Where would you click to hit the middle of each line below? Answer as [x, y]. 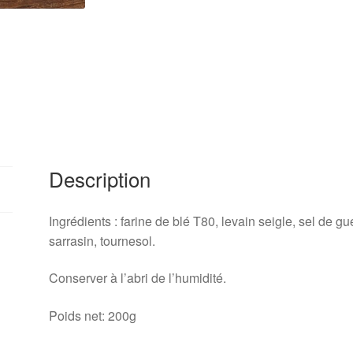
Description [100, 178]
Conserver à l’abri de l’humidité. [139, 278]
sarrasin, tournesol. [102, 240]
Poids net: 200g [93, 315]
